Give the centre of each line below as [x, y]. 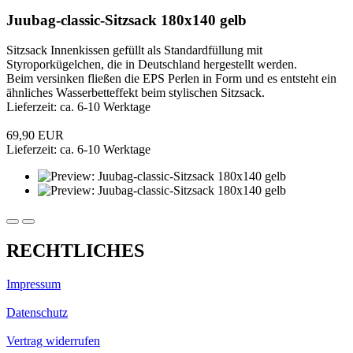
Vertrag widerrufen [53, 341]
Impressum [33, 284]
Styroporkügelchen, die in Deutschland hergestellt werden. [152, 65]
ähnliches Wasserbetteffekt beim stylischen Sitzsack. [136, 93]
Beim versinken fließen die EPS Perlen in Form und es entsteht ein [171, 79]
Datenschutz [37, 313]
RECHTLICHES [75, 251]
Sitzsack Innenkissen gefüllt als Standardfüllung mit [134, 50]
